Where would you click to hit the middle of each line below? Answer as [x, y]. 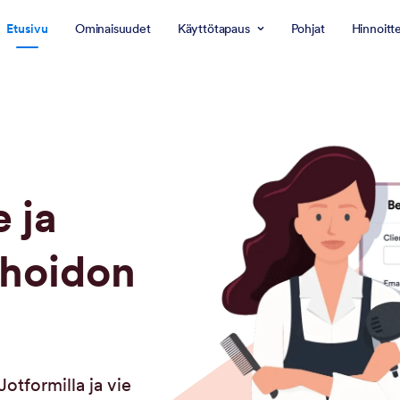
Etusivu [27, 29]
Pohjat [308, 29]
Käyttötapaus [213, 29]
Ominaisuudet [112, 29]
